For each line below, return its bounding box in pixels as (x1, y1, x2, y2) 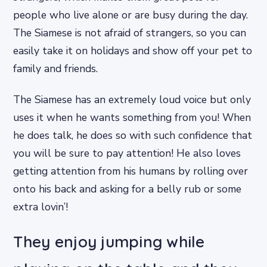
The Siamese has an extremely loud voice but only (13, 92, 252, 107)
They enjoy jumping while (13, 231, 205, 252)
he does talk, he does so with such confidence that (13, 128, 253, 142)
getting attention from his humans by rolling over (13, 163, 249, 178)
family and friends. (13, 61, 98, 76)
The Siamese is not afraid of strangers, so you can (13, 26, 247, 41)
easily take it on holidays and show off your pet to (13, 44, 253, 58)
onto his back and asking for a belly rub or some (13, 181, 242, 196)
